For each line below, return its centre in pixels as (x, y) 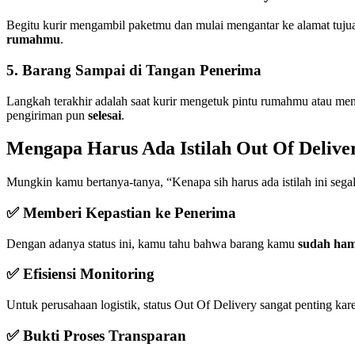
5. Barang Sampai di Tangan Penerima (134, 70)
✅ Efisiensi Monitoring (80, 274)
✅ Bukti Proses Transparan (96, 335)
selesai (105, 115)
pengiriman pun (47, 115)
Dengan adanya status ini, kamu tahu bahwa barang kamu (152, 243)
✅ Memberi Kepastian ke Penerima (121, 213)
